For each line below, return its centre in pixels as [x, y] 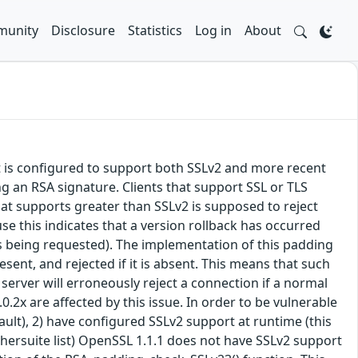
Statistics [155, 30]
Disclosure [83, 30]
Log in [213, 30]
